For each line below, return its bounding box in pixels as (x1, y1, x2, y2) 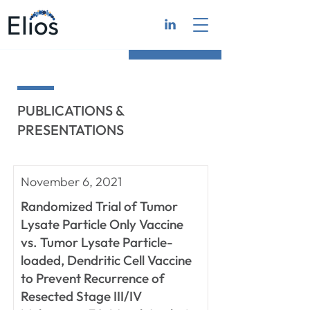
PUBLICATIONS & (17, 102, 124, 119)
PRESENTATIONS (17, 121, 124, 138)
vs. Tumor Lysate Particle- (21, 234, 173, 250)
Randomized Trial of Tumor (21, 198, 178, 215)
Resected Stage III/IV (21, 288, 142, 304)
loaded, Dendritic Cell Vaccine (21, 252, 192, 268)
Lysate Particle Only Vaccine (21, 216, 183, 232)
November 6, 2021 (21, 174, 122, 190)
